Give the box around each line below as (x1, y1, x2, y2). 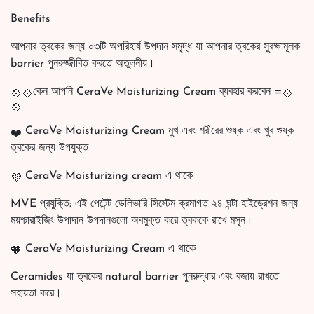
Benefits (11, 13, 50, 25)
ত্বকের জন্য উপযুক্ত (11, 142, 88, 153)
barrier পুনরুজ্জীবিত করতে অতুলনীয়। (11, 57, 155, 69)
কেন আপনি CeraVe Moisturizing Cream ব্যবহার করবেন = (33, 86, 282, 97)
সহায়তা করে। (11, 287, 62, 299)
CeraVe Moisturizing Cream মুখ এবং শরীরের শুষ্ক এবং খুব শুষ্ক (22, 125, 294, 137)
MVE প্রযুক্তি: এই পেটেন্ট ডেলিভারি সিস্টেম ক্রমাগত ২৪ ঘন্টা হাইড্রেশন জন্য (11, 198, 298, 210)
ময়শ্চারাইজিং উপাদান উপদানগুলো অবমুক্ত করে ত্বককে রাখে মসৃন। (11, 214, 253, 226)
